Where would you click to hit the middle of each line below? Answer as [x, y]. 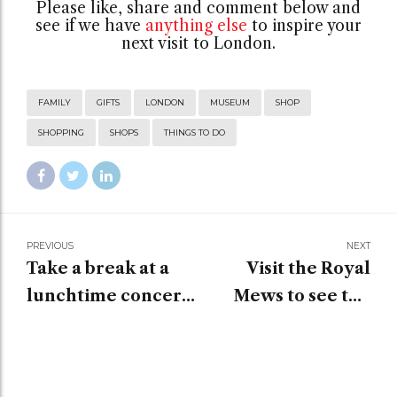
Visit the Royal [308, 269]
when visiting [83, 323]
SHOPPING [62, 132]
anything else [196, 25]
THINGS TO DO [195, 132]
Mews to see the [302, 296]
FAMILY [55, 103]
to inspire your [304, 25]
